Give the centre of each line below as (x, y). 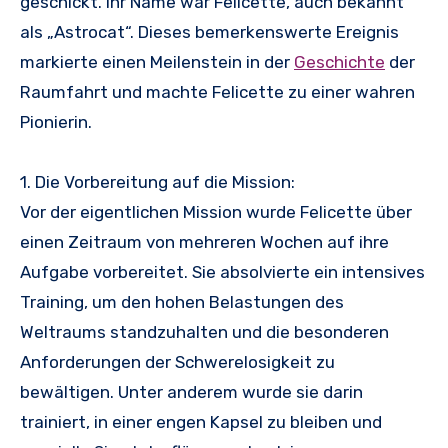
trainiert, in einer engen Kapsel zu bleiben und (201, 422)
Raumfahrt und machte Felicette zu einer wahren (217, 92)
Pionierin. (56, 122)
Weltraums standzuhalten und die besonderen (204, 332)
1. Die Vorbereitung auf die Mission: (157, 182)
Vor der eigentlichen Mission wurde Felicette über (216, 212)
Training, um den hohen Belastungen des (182, 302)
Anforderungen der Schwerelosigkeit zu (177, 362)
